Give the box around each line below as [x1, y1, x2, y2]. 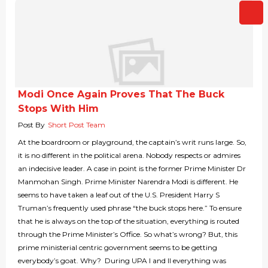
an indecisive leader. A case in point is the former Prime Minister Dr [18, 164, 246, 173]
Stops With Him [18, 103, 99, 115]
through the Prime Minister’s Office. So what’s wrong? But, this [18, 230, 237, 239]
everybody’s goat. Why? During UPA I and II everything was [18, 256, 226, 266]
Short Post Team [48, 120, 105, 130]
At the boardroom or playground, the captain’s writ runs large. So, [18, 138, 246, 147]
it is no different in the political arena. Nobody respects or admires [18, 151, 240, 160]
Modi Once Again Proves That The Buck [18, 89, 224, 100]
